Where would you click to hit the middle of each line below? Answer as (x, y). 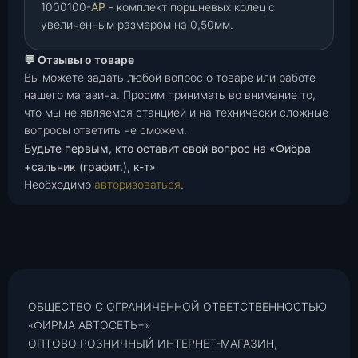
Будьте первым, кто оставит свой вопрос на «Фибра (167, 148)
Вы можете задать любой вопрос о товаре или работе (170, 77)
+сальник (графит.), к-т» (90, 167)
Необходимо (59, 184)
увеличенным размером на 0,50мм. (137, 24)
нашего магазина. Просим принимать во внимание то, (170, 95)
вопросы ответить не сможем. (105, 130)
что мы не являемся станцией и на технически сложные (176, 112)
